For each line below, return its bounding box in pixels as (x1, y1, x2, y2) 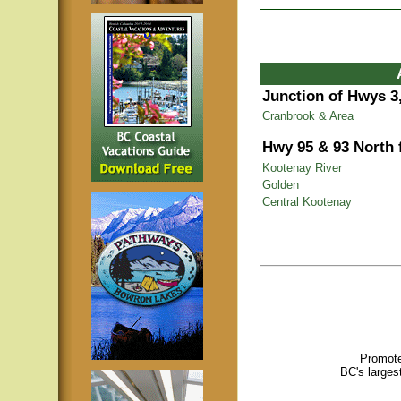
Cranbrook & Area (262, 109, 354, 123)
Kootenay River (262, 161, 342, 175)
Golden (262, 178, 299, 192)
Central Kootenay (262, 195, 352, 209)
